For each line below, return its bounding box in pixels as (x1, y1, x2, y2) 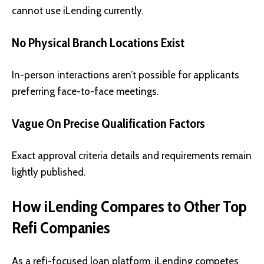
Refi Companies (12, 217, 110, 237)
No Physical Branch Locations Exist (12, 34, 184, 51)
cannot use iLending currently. (12, 5, 143, 17)
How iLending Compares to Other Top (12, 196, 247, 216)
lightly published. (12, 166, 85, 179)
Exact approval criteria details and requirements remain (12, 150, 252, 162)
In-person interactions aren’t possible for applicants (12, 69, 239, 81)
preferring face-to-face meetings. (12, 85, 159, 98)
